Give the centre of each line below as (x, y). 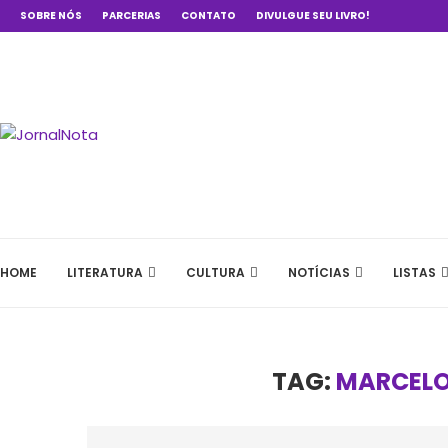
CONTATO (208, 15)
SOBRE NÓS (51, 15)
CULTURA (215, 272)
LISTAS (414, 272)
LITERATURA (105, 272)
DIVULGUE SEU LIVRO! (313, 15)
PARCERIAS (131, 15)
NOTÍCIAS (319, 272)
